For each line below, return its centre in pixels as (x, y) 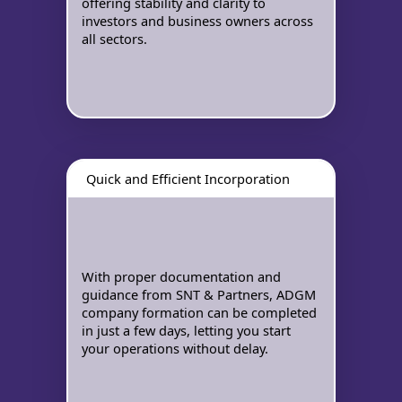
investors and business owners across (197, 20)
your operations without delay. (175, 348)
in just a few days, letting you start (186, 330)
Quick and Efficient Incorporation (188, 179)
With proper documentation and (181, 276)
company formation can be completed (199, 312)
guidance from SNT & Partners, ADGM (199, 294)
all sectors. (114, 38)
